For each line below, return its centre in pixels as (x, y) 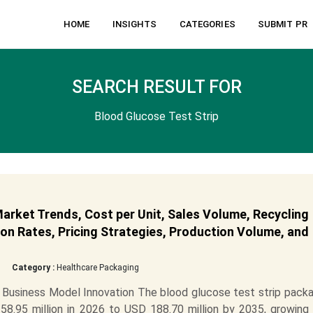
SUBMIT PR (282, 24)
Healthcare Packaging (96, 268)
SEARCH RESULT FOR (156, 87)
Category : (33, 268)
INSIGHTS (134, 24)
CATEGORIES (207, 24)
